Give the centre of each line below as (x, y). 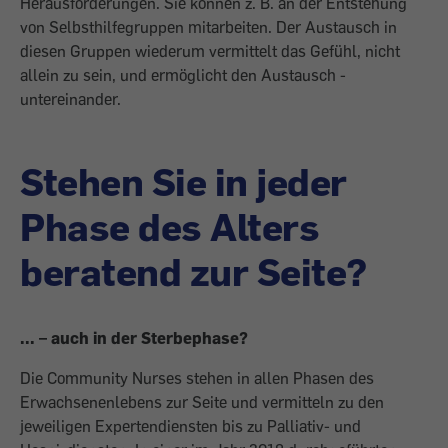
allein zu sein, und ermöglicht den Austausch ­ (183, 75)
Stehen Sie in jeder (183, 181)
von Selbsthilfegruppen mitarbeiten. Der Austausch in (208, 27)
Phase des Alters (169, 226)
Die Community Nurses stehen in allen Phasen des (197, 378)
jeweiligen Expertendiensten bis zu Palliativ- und (190, 426)
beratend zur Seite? (193, 271)
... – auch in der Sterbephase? (134, 338)
